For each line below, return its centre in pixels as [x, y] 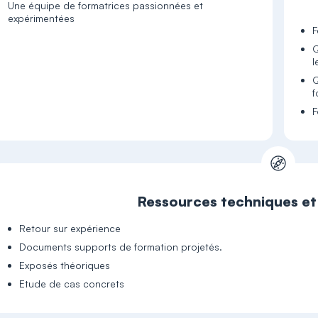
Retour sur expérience [70, 228]
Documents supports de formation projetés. [121, 247]
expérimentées [42, 18]
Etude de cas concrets [72, 284]
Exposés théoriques [65, 265]
